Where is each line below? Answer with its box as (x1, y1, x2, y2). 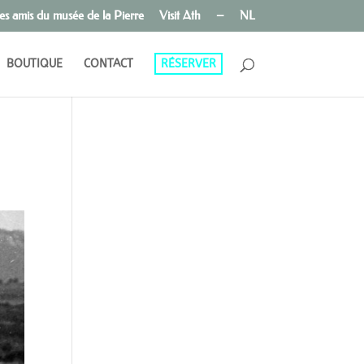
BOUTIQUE (6, 56, 63, 71)
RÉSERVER (160, 56, 216, 71)
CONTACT (83, 56, 133, 71)
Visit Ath (158, 7, 201, 24)
